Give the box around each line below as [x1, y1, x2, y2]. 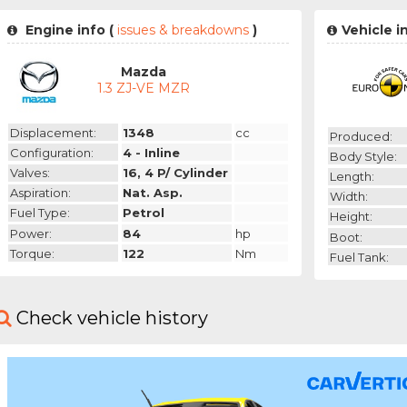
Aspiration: [9, 185, 71, 201]
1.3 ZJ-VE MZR [97, 80, 191, 97]
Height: [329, 209, 372, 224]
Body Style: [329, 148, 397, 164]
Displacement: [9, 124, 96, 140]
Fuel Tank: [329, 249, 389, 264]
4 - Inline [123, 144, 181, 160]
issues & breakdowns [113, 22, 253, 39]
